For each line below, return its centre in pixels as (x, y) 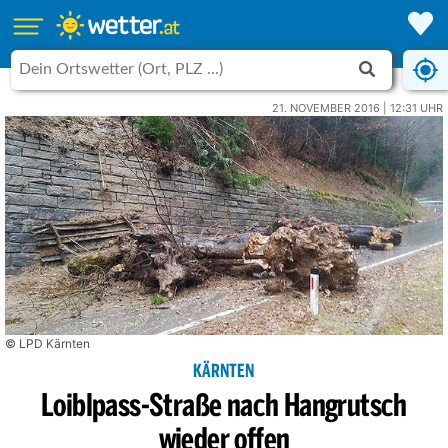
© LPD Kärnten (47, 343)
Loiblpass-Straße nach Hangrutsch (224, 407)
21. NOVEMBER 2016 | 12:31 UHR (357, 108)
